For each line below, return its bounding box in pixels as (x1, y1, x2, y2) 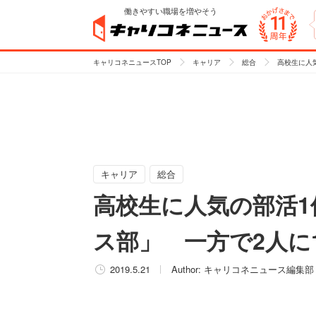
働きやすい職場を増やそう (124, 5, 217, 17)
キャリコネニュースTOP (93, 57, 171, 67)
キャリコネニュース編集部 (204, 262, 314, 276)
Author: (171, 262, 204, 276)
